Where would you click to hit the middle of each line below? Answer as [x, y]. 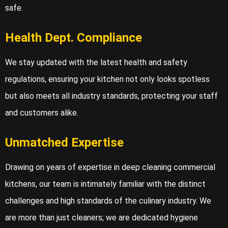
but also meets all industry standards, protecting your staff [111, 96]
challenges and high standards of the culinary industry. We [108, 201]
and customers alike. [42, 113]
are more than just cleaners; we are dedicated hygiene [102, 218]
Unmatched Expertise [64, 143]
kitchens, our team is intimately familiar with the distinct [105, 184]
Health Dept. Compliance [74, 38]
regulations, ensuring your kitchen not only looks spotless [107, 79]
